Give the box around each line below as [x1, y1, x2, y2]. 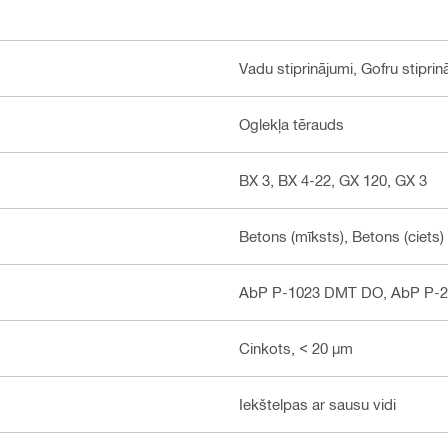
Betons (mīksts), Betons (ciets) [239, 227, 444, 246]
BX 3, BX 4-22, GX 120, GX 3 [239, 171, 427, 190]
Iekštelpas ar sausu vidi [239, 395, 396, 414]
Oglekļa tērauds [239, 115, 344, 134]
